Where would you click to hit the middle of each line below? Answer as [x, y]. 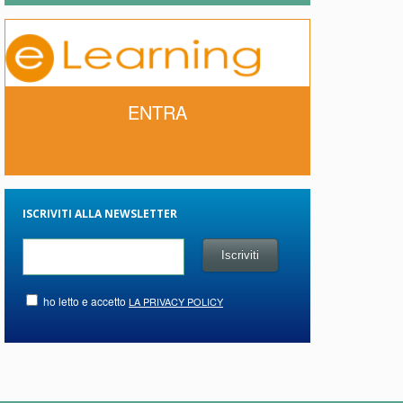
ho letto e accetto [85, 301]
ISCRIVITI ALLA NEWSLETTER [100, 214]
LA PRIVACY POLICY [176, 302]
